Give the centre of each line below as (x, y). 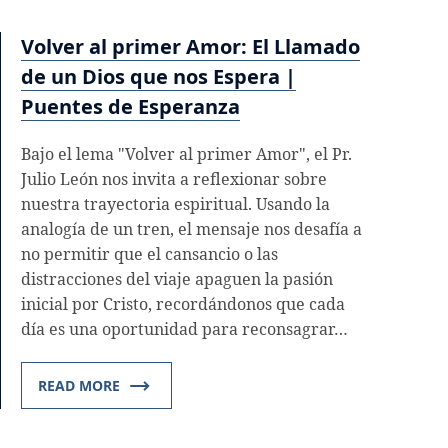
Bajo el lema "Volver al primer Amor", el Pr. (186, 154)
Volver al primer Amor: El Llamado (190, 47)
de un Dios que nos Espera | (158, 77)
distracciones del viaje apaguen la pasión (177, 279)
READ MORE (79, 386)
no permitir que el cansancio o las (149, 254)
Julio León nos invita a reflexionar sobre (174, 179)
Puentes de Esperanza (130, 107)
